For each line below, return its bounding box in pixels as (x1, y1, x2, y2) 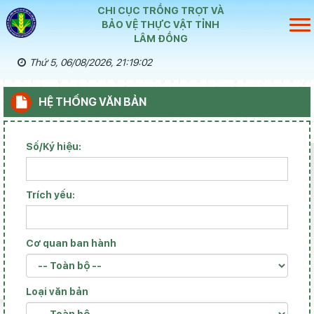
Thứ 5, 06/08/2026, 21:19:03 (29, 57, 152, 68)
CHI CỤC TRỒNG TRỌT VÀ (97, 5, 224, 16)
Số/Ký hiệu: (26, 141, 81, 152)
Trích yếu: (26, 189, 75, 200)
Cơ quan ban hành (26, 238, 116, 249)
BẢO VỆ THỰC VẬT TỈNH (102, 19, 219, 30)
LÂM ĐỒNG (133, 33, 188, 44)
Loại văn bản (26, 286, 88, 297)
